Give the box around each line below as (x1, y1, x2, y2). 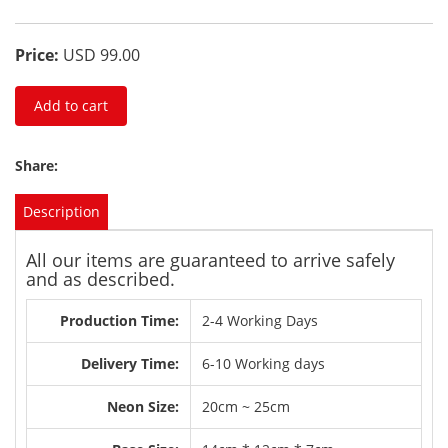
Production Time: (60, 311, 179, 330)
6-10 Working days (202, 354, 325, 373)
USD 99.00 (63, 44, 140, 66)
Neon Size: (107, 397, 179, 416)
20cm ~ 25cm (202, 397, 290, 416)
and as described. (26, 267, 175, 291)
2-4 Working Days (202, 311, 318, 330)
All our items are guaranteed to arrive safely (26, 248, 395, 272)
